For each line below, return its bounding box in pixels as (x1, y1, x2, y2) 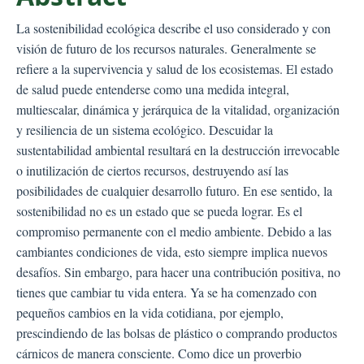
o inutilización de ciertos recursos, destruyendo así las (16, 162, 288, 179)
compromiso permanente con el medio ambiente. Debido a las (16, 223, 331, 240)
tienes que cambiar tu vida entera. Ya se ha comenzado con (16, 284, 317, 301)
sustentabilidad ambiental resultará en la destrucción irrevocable (16, 141, 340, 158)
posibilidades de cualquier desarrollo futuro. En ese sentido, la (16, 182, 332, 199)
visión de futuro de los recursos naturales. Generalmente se (16, 40, 316, 57)
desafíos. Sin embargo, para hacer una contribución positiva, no (16, 263, 340, 280)
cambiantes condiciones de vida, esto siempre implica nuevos (16, 243, 327, 260)
